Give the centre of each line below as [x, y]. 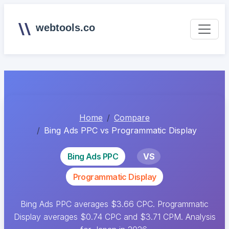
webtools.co [65, 28]
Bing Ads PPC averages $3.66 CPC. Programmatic [114, 204]
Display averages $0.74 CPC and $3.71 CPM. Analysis [114, 217]
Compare [132, 118]
